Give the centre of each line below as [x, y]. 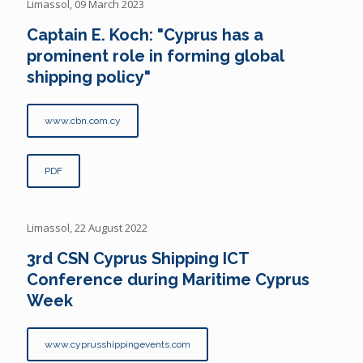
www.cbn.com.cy [83, 120]
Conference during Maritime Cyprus [168, 279]
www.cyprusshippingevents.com [117, 344]
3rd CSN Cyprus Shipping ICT [138, 258]
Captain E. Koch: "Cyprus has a [145, 34]
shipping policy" [89, 77]
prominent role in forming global [155, 56]
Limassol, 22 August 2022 [87, 227]
